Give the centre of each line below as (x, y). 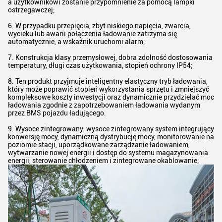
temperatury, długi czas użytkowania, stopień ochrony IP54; (100, 66)
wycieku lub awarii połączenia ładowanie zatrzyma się (92, 34)
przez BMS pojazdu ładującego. (57, 113)
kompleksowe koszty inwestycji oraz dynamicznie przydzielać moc (111, 97)
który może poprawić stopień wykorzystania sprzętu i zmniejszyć (109, 89)
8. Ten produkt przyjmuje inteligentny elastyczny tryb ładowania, (108, 82)
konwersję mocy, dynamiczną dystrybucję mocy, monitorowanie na (111, 137)
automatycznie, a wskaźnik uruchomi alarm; (77, 42)
